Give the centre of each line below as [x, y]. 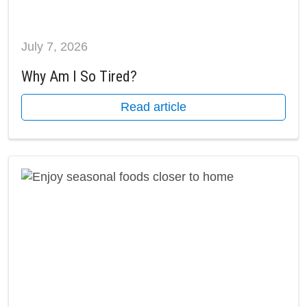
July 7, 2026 [54, 47]
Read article [153, 107]
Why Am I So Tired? [79, 77]
